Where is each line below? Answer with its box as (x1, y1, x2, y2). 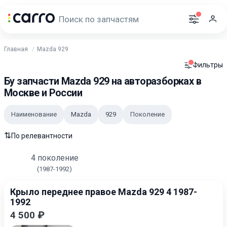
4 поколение (30, 153, 79, 163)
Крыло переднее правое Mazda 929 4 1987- (10, 186, 197, 197)
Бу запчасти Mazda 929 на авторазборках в (4, 75, 201, 87)
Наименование (11, 110, 57, 118)
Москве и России (4, 87, 82, 99)
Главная (4, 46, 28, 53)
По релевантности (11, 131, 72, 140)
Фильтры (193, 61, 223, 69)
